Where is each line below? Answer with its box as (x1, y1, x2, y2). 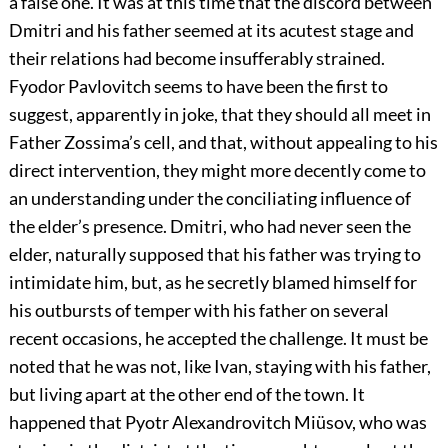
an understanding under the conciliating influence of (8, 187, 411, 210)
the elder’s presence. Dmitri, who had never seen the (8, 215, 411, 238)
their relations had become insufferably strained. (8, 47, 385, 70)
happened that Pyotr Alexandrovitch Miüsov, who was (8, 411, 427, 434)
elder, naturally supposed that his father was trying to (8, 243, 421, 266)
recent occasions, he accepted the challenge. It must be (8, 327, 428, 350)
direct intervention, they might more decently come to (8, 159, 426, 182)
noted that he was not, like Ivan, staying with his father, (8, 355, 431, 378)
